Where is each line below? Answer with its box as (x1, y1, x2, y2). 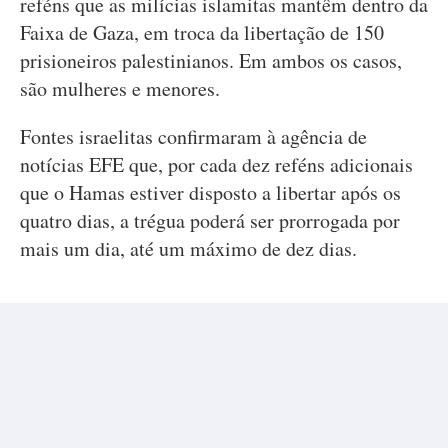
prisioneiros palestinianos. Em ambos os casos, (20, 47, 402, 75)
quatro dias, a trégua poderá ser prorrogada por (20, 207, 400, 235)
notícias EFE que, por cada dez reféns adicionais (20, 151, 413, 179)
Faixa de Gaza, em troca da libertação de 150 (20, 19, 384, 47)
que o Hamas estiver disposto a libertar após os (20, 179, 401, 207)
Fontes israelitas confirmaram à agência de (20, 123, 367, 151)
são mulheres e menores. (20, 75, 220, 103)
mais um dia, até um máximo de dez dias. (20, 235, 357, 263)
